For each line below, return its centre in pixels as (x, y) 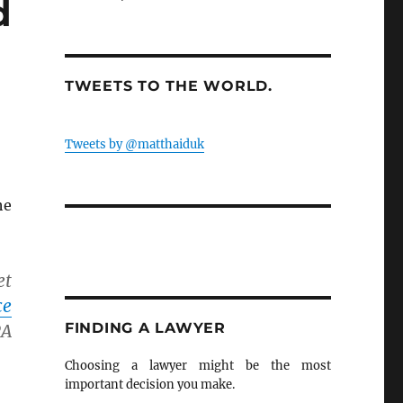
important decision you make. (149, 384)
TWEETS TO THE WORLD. (168, 86)
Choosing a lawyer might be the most (197, 365)
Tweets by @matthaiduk (134, 144)
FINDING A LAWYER (145, 327)
